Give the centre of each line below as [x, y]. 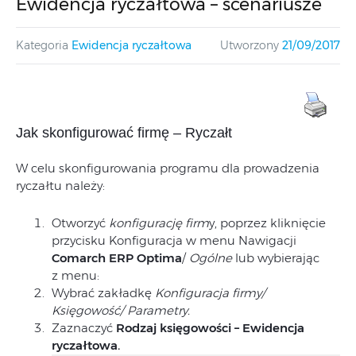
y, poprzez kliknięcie [267, 223]
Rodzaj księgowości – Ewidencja [210, 328]
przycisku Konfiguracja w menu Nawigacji [174, 240]
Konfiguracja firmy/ [210, 293]
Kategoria [42, 45]
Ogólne [211, 258]
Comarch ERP [93, 258]
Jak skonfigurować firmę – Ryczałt [124, 133]
